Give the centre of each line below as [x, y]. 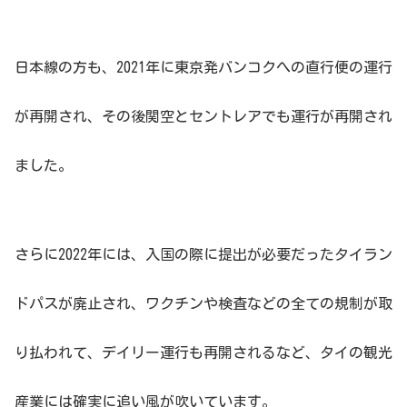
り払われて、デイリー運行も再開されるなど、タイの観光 [203, 353]
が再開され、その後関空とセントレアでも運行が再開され [203, 116]
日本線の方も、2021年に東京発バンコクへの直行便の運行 [203, 67]
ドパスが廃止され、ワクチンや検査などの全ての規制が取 [203, 304]
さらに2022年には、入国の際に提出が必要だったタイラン [203, 255]
